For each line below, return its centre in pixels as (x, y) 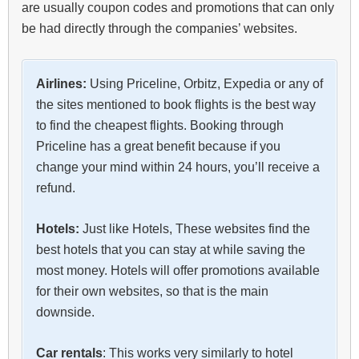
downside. (65, 313)
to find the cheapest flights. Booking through (160, 126)
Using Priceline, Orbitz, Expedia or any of (205, 84)
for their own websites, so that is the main (152, 292)
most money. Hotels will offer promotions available (178, 271)
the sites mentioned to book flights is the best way (176, 105)
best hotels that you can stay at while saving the (171, 250)
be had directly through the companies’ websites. (159, 29)
